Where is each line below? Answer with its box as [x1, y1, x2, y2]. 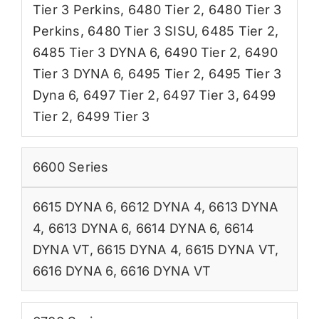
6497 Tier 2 [83, 87, 156, 103]
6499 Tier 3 [76, 108, 150, 124]
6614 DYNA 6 [135, 220, 217, 236]
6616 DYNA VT [120, 263, 211, 278]
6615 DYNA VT [185, 241, 276, 257]
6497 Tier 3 [163, 87, 236, 103]
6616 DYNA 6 [32, 263, 113, 278]
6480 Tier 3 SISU [88, 23, 194, 38]
